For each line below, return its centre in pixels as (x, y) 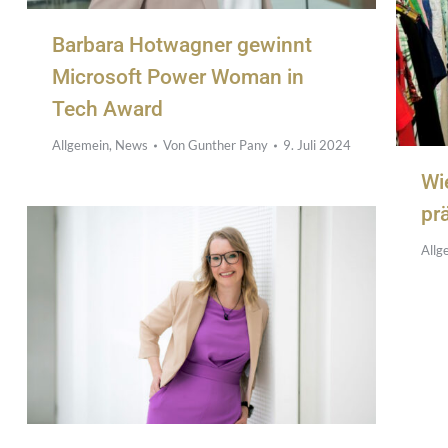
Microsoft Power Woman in (178, 77)
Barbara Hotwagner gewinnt (182, 45)
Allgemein (80, 145)
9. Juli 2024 (317, 145)
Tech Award (107, 109)
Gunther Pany (228, 145)
